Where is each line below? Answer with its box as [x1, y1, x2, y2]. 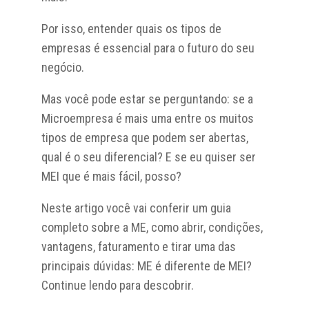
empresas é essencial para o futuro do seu [41, 40, 255, 55]
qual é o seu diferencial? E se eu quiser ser [41, 149, 256, 164]
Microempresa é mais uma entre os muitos [41, 110, 254, 126]
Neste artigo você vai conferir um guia [41, 200, 231, 215]
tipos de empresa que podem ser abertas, [41, 130, 248, 145]
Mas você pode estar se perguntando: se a [41, 91, 253, 106]
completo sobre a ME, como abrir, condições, [41, 219, 263, 235]
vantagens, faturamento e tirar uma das [41, 239, 236, 254]
